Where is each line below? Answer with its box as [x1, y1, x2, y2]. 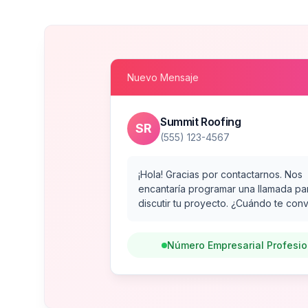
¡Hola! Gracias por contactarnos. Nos [138, 168, 302, 180]
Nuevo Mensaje [127, 71, 199, 83]
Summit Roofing [160, 114, 241, 129]
